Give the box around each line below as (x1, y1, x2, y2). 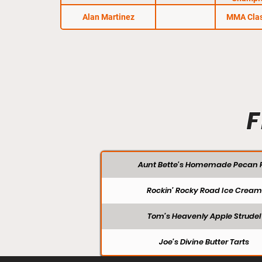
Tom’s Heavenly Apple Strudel (147, 211, 261, 222)
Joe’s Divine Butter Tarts (159, 236, 249, 248)
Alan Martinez (82, 12, 135, 22)
